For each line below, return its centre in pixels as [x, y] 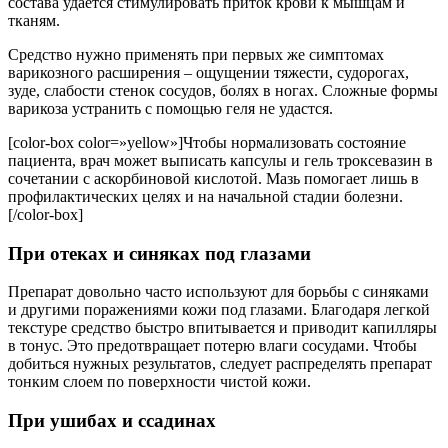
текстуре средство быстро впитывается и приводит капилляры [222, 328]
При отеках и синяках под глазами [159, 253]
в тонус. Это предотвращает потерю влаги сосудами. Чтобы [212, 346]
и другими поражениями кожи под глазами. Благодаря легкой [219, 310]
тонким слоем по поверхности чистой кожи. [159, 382]
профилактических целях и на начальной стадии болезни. [205, 196]
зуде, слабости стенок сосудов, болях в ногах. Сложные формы [223, 90]
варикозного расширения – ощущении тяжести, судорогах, [208, 72]
